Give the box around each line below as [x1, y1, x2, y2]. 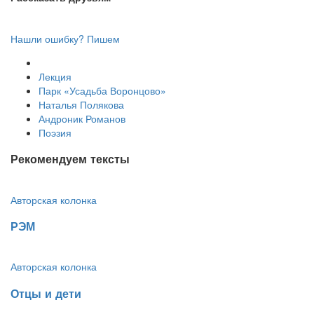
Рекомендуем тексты [11, 151, 130, 168]
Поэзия [39, 125, 71, 139]
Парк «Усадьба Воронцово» [39, 83, 166, 97]
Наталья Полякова [39, 97, 124, 111]
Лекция [39, 69, 71, 83]
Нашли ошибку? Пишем [11, 31, 120, 46]
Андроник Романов [39, 111, 125, 125]
